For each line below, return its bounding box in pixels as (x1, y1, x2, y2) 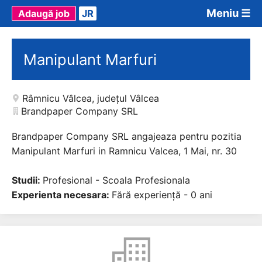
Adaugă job (18, 8, 70, 19)
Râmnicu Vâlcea (22, 92, 92, 104)
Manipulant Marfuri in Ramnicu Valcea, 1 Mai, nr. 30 (12, 145, 237, 157)
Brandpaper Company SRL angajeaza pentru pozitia (12, 130, 242, 142)
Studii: (12, 174, 43, 186)
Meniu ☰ (206, 6, 250, 19)
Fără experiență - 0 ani (112, 189, 212, 201)
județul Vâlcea (97, 92, 159, 104)
